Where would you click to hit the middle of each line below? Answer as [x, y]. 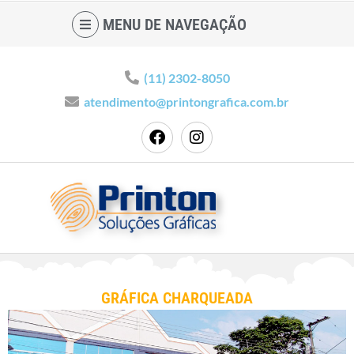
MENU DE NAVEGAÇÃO [174, 24]
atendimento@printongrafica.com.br [186, 102]
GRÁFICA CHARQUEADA [177, 298]
